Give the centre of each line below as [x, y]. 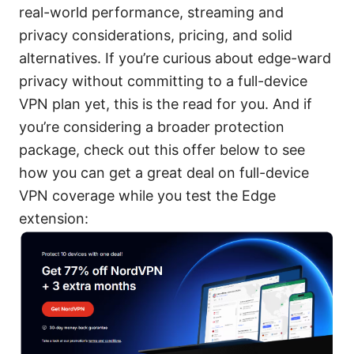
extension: [54, 218]
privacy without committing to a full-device [163, 81]
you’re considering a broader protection [152, 126]
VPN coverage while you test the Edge [147, 195]
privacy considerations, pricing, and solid [156, 35]
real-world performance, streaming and [151, 12]
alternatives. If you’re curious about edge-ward [175, 58]
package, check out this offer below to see [162, 149]
